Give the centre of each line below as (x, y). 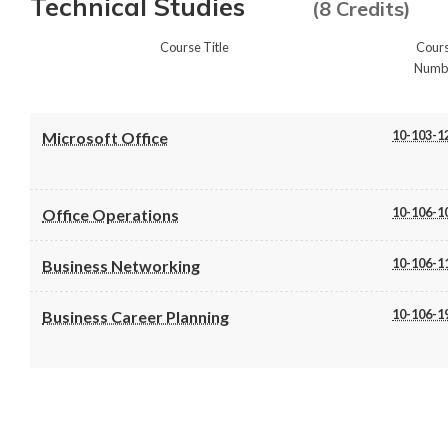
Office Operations (110, 214)
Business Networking (121, 265)
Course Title (195, 46)
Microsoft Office (105, 137)
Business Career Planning (135, 316)
